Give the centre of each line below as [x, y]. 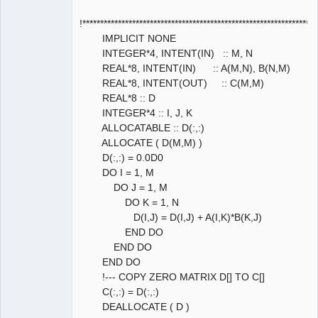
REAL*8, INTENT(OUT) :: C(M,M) [172, 83]
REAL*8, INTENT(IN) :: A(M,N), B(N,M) [185, 68]
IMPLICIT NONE [128, 38]
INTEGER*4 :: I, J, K [136, 113]
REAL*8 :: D [117, 98]
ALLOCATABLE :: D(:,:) [142, 127]
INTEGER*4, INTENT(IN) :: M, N [166, 53]
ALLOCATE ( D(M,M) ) [141, 142]
